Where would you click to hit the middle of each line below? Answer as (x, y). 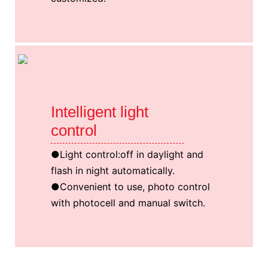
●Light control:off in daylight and (127, 154)
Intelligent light (100, 112)
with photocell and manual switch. (128, 202)
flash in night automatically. (113, 170)
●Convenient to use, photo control (130, 186)
